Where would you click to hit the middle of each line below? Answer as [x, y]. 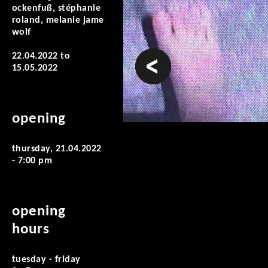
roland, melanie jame [58, 20]
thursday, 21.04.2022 [57, 149]
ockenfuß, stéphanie [57, 8]
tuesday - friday [46, 260]
